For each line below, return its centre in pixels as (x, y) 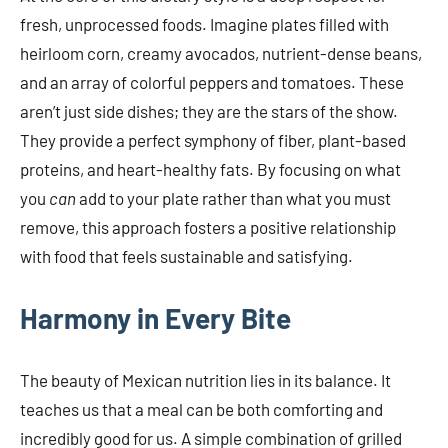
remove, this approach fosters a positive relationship (208, 227)
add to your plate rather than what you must (233, 198)
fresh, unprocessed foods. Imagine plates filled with (204, 24)
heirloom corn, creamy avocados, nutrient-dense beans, (221, 53)
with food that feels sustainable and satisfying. (186, 256)
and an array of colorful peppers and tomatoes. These (212, 82)
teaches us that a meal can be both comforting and (201, 409)
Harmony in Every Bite (155, 318)
